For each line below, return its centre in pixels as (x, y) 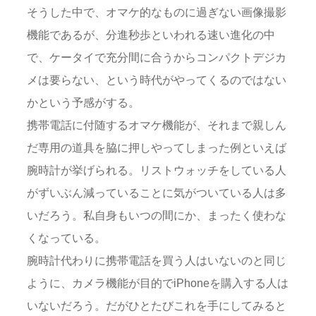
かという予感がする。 (83, 103)
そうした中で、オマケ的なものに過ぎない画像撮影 (157, 12)
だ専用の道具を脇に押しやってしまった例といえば (157, 148)
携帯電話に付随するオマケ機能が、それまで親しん (157, 125)
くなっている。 (66, 238)
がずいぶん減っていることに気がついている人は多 (157, 193)
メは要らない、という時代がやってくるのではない (157, 80)
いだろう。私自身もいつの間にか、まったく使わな (157, 215)
